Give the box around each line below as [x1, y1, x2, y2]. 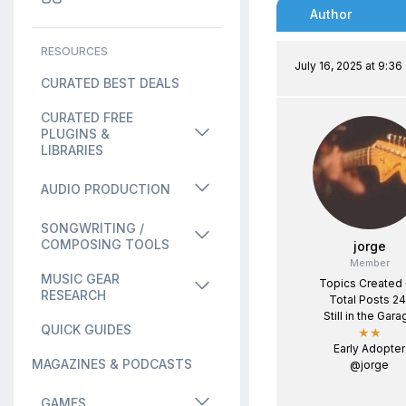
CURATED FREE [41, 110, 133, 125]
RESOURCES [41, 44, 108, 58]
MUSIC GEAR [41, 271, 120, 286]
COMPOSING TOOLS [41, 237, 169, 252]
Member [349, 256, 390, 269]
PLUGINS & [41, 126, 110, 141]
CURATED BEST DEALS [41, 75, 179, 91]
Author [310, 6, 352, 22]
